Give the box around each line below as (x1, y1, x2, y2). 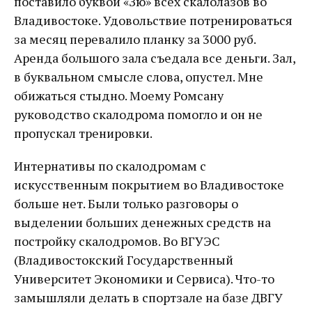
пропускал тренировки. (14, 125, 153, 142)
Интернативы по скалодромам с (14, 157, 206, 175)
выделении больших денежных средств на (14, 214, 271, 231)
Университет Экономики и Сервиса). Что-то (14, 270, 274, 288)
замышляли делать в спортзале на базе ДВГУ (14, 289, 283, 306)
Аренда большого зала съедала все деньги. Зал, (14, 49, 295, 67)
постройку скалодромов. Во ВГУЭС (14, 233, 220, 250)
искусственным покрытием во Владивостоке (14, 176, 284, 194)
